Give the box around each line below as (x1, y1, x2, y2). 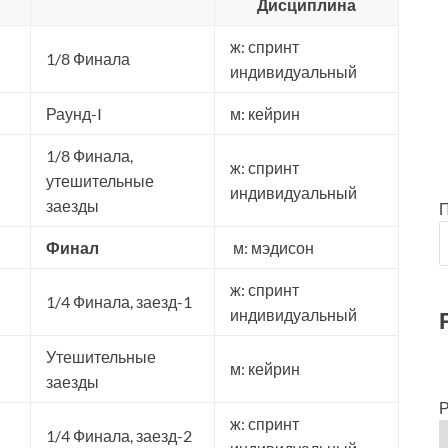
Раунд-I (46, 104, 102, 123)
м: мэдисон (230, 238, 314, 257)
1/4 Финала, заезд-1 (46, 292, 192, 311)
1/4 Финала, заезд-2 (46, 426, 192, 445)
